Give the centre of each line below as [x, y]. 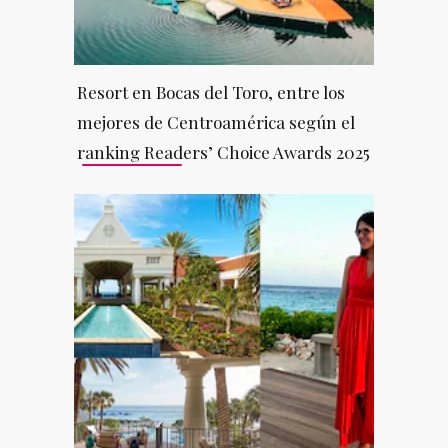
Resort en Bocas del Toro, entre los [210, 91]
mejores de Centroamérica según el [215, 121]
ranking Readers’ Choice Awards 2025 [223, 151]
